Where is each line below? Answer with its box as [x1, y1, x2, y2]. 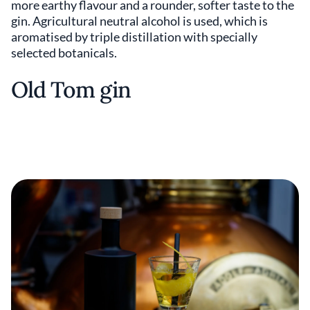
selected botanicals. [11, 44, 119, 60]
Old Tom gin [11, 75, 131, 104]
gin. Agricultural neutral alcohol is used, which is [11, 12, 268, 28]
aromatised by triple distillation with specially [11, 28, 257, 44]
